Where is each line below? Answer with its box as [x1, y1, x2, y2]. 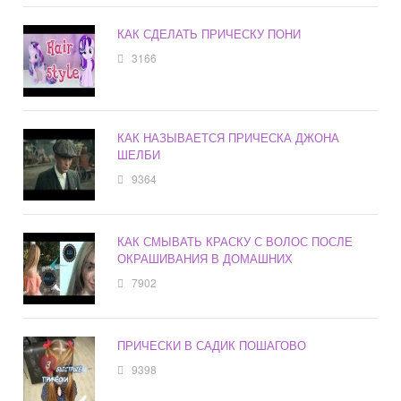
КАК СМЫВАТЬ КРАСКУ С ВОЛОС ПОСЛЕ [117, 233, 354, 251]
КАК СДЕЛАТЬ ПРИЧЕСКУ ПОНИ [117, 25, 302, 43]
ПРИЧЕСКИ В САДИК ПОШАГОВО [117, 337, 307, 354]
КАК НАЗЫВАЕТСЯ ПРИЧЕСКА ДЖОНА [117, 129, 340, 147]
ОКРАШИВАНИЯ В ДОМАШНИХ [117, 250, 294, 268]
